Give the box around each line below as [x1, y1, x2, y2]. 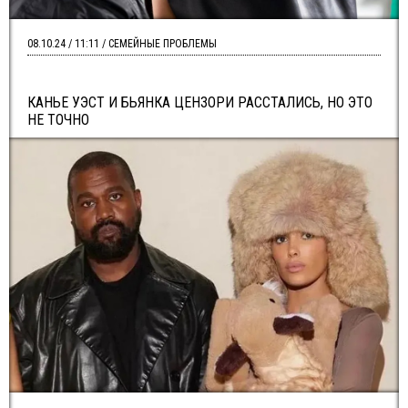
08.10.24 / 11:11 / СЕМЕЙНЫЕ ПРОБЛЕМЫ [27, 37, 217, 50]
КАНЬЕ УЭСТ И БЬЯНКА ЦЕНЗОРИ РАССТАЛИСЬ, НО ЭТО [27, 94, 372, 111]
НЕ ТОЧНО [27, 111, 89, 128]
